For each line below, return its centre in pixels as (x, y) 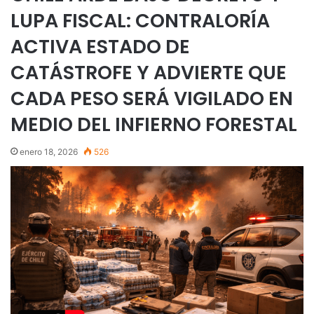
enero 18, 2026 (49, 152)
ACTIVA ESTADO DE (100, 47)
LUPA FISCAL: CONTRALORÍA (140, 21)
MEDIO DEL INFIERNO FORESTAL (154, 124)
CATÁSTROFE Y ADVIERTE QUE (149, 73)
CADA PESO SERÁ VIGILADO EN (152, 98)
